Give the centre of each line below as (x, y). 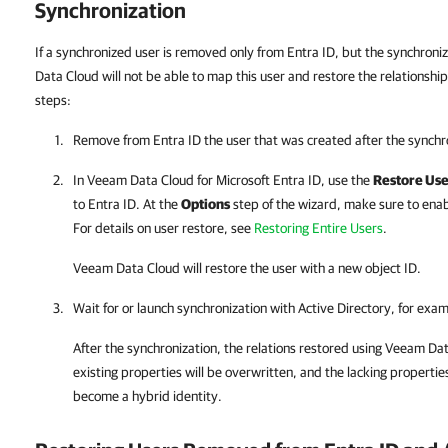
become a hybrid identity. (147, 396)
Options (205, 204)
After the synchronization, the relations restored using (229, 348)
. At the (158, 204)
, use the (347, 180)
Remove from (113, 140)
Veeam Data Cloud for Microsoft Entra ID (204, 180)
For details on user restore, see (163, 228)
